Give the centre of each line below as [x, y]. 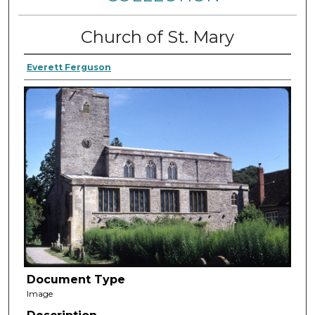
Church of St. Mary [157, 37]
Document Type [76, 279]
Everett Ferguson [69, 67]
